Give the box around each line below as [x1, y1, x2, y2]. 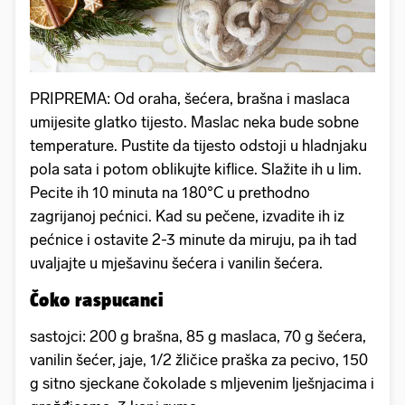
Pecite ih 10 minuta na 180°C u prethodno [30, 184, 310, 202]
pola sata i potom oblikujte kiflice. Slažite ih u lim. [30, 160, 362, 179]
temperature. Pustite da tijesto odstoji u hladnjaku [30, 137, 367, 155]
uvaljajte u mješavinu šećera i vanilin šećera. [30, 254, 323, 273]
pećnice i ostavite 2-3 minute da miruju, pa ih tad [30, 231, 357, 250]
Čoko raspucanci [30, 288, 164, 311]
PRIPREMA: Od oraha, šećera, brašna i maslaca [30, 89, 350, 108]
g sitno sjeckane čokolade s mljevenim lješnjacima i [30, 374, 374, 393]
